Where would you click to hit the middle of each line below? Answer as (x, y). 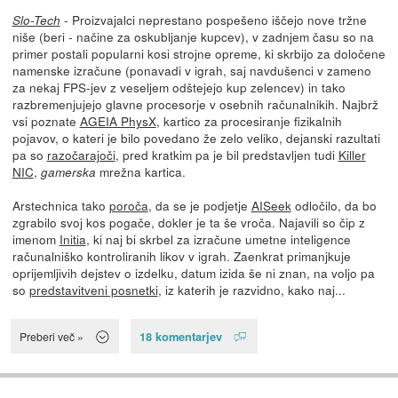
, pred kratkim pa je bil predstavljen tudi (227, 154)
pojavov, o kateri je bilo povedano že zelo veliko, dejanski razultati (196, 137)
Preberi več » (52, 337)
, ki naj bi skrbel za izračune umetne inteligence (218, 239)
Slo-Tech (36, 20)
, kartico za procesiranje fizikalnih (249, 120)
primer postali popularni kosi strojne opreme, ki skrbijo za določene (199, 53)
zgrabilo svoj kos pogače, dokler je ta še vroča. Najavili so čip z (188, 222)
